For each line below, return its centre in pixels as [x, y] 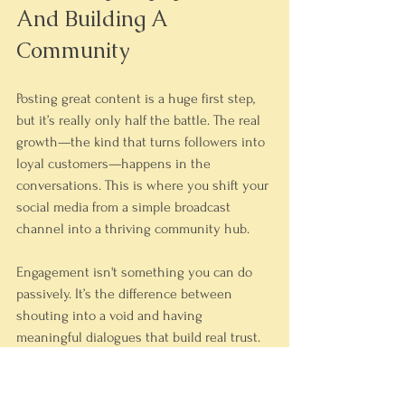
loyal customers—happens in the [115, 164]
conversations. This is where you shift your [144, 185]
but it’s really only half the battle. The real [140, 120]
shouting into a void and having [111, 316]
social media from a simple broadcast [125, 207]
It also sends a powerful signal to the [126, 359]
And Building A [94, 19]
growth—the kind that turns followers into [142, 142]
